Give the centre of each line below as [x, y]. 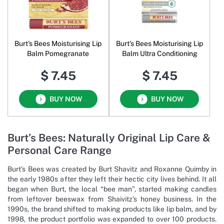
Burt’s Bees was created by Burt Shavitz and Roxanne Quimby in [112, 169]
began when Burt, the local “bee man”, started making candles [112, 189]
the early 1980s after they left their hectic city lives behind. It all [112, 179]
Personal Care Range [59, 150]
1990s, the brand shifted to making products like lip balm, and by [112, 209]
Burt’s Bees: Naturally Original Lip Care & [109, 137]
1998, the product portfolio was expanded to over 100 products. [112, 219]
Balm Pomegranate [58, 54]
